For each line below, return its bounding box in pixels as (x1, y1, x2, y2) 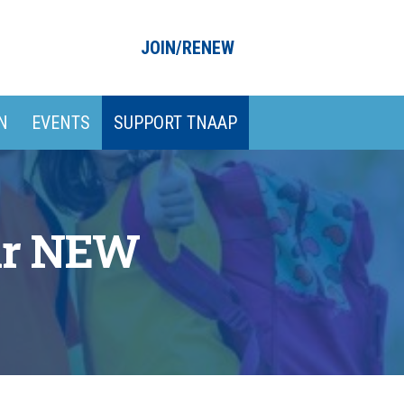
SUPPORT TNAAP (114, 112, 237, 134)
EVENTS (32, 112, 90, 134)
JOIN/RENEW (141, 37, 234, 59)
